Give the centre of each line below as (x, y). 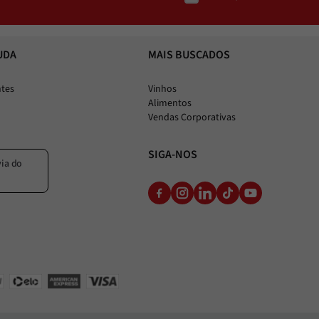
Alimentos (170, 103)
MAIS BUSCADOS (189, 55)
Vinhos (162, 89)
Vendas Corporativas (192, 117)
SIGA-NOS (173, 155)
